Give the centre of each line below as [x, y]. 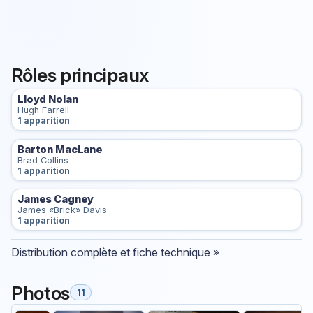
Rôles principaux [80, 75]
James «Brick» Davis [62, 210]
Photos [41, 292]
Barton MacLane [60, 149]
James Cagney [56, 199]
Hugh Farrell [43, 110]
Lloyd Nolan [48, 99]
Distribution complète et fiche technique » [115, 252]
